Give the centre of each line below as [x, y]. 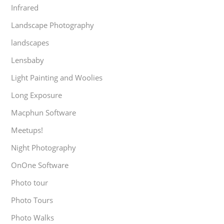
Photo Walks [33, 217]
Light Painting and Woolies [57, 77]
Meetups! [27, 130]
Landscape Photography [53, 25]
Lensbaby [28, 60]
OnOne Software [40, 165]
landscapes [30, 42]
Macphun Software [44, 112]
